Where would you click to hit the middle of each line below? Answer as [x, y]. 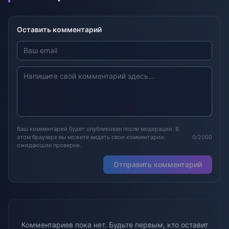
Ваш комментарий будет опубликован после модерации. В [98, 129]
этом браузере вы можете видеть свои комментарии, [91, 137]
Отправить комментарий [158, 164]
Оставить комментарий [59, 29]
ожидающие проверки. [49, 145]
